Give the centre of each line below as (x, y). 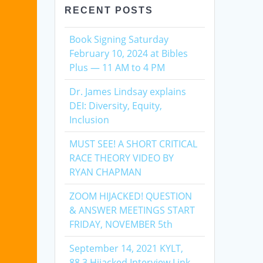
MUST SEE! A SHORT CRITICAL (134, 144)
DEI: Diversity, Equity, (116, 105)
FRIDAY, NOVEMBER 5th (121, 224)
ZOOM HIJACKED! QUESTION (131, 196)
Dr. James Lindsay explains (128, 91)
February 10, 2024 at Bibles (129, 53)
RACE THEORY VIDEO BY (122, 158)
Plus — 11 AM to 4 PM (117, 67)
